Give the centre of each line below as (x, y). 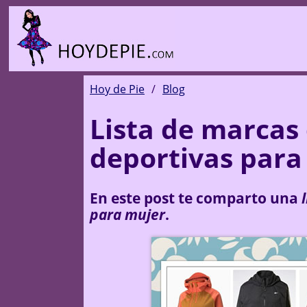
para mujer (127, 215)
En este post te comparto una (196, 198)
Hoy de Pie (117, 89)
